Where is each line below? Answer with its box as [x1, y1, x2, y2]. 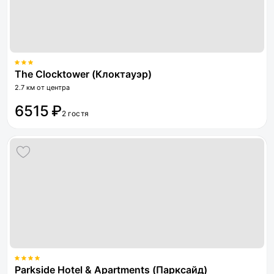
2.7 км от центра [15, 83, 70, 92]
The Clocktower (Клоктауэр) [15, 68, 152, 80]
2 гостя [62, 109, 89, 118]
